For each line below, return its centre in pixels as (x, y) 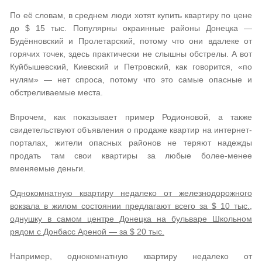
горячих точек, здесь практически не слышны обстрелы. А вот (131, 54)
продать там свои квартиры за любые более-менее (131, 156)
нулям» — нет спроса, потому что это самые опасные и (131, 80)
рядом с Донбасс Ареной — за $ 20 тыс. (87, 232)
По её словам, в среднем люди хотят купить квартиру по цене (131, 15)
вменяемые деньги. (48, 168)
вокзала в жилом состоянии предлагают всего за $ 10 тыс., (131, 206)
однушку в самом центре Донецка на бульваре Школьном (131, 219)
